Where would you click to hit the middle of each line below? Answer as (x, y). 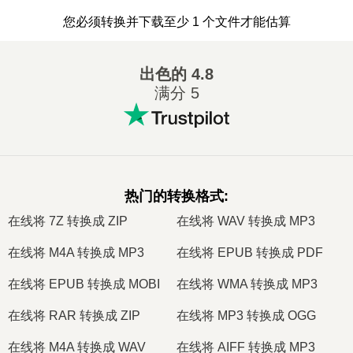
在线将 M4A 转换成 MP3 (76, 252)
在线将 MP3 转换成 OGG (246, 315)
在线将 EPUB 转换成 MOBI (84, 284)
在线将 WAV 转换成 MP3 (246, 221)
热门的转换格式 (174, 196)
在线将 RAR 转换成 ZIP (74, 315)
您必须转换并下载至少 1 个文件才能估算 (176, 22)
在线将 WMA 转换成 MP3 (247, 284)
